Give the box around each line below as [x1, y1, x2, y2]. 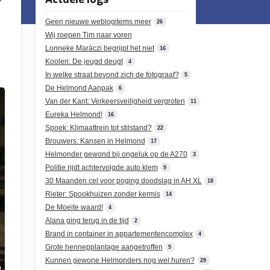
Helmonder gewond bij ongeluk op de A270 [45, 150, 187, 159]
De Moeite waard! [45, 203, 103, 212]
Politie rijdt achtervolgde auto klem [45, 163, 158, 172]
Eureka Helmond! [45, 110, 102, 119]
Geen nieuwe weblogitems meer [45, 17, 151, 26]
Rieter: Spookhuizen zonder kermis [45, 190, 160, 198]
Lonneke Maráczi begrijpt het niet [45, 44, 154, 52]
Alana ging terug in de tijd [45, 216, 129, 225]
